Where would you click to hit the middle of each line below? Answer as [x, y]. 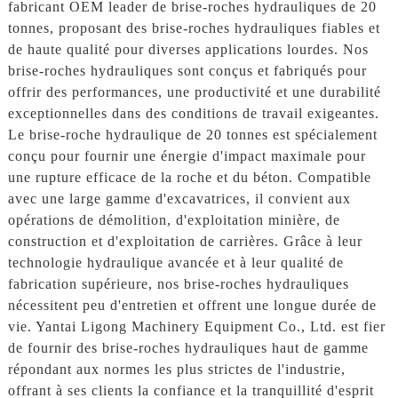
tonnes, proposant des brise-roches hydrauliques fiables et [194, 28]
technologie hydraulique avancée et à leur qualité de [175, 262]
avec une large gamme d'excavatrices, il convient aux [179, 198]
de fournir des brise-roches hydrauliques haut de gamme [188, 347]
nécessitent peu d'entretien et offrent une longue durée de [192, 305]
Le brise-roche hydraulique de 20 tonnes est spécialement [192, 134]
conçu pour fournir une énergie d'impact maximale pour [187, 155]
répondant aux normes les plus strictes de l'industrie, [176, 369]
